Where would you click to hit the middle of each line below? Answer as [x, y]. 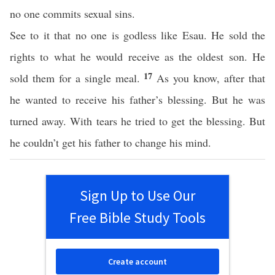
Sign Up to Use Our [137, 196]
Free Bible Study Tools [137, 218]
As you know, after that [211, 78]
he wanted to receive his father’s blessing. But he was [137, 99]
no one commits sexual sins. [72, 14]
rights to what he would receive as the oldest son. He [137, 56]
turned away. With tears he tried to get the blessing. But [137, 121]
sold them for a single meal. [77, 78]
